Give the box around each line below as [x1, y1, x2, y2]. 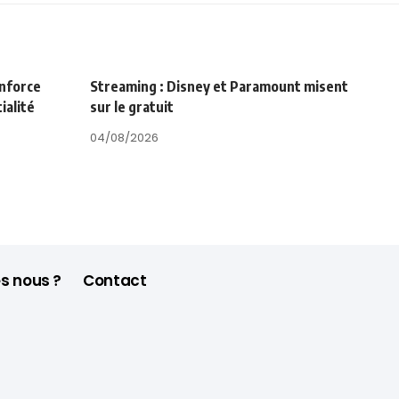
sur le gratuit [90, 98, 174, 117]
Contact [83, 269, 147, 291]
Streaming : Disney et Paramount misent [90, 77, 348, 96]
